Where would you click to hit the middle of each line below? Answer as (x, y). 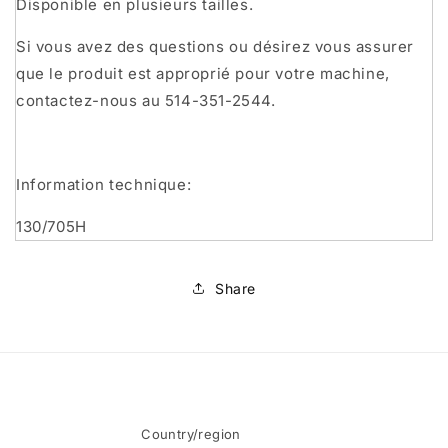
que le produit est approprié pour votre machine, (203, 73)
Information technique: (104, 184)
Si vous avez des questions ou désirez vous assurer (215, 46)
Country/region (191, 434)
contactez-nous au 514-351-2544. (146, 100)
